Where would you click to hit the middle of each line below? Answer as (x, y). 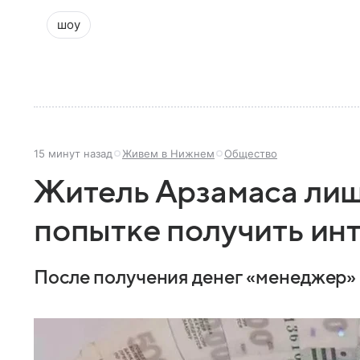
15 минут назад (73, 153)
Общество (251, 153)
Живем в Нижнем (168, 153)
